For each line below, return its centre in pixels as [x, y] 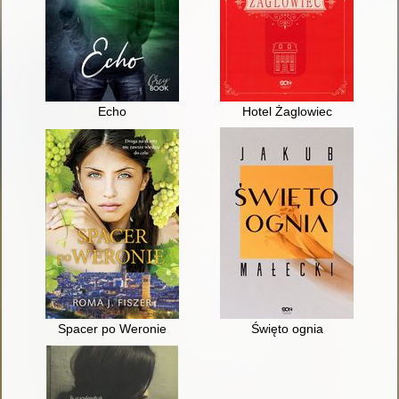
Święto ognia [287, 329]
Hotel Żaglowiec [287, 112]
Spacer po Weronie [112, 329]
